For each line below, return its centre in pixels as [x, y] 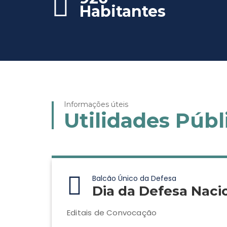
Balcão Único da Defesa [134, 178]
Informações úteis [96, 104]
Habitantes [123, 11]
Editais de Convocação [112, 213]
